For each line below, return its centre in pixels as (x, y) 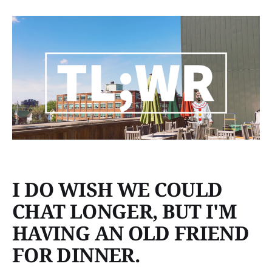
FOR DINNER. (76, 255)
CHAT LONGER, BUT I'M (124, 211)
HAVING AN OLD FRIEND (131, 233)
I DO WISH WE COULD (117, 189)
